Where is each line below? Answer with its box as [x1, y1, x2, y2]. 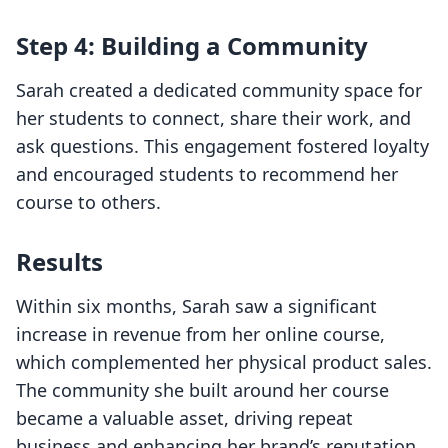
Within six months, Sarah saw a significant [16, 294, 377, 319]
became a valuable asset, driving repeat [16, 406, 353, 431]
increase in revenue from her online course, [16, 322, 385, 347]
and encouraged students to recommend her [16, 162, 398, 187]
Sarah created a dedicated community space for [16, 78, 422, 103]
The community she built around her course [16, 378, 389, 403]
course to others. [16, 190, 161, 215]
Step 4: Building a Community [16, 29, 368, 63]
